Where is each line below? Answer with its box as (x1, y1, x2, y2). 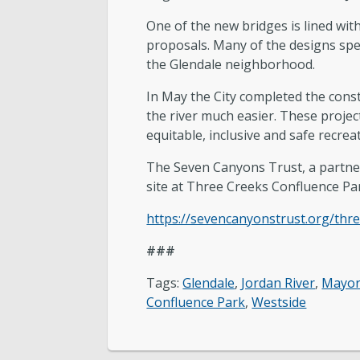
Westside (252, 293, 307, 311)
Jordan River (241, 274, 316, 292)
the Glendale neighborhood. (146, 55, 316, 73)
